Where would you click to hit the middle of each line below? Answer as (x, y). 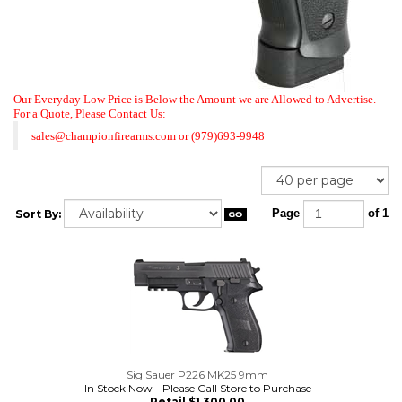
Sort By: (38, 214)
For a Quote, (44, 114)
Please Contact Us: (121, 114)
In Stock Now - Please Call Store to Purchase (197, 388)
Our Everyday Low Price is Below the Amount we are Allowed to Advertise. (195, 99)
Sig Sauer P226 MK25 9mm (197, 375)
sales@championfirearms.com (104, 135)
